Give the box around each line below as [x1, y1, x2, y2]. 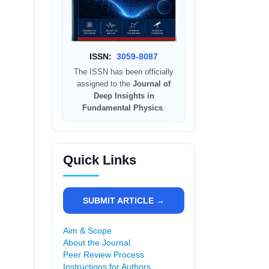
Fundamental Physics [82, 103, 163, 113]
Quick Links [63, 153, 136, 168]
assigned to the [77, 79, 133, 89]
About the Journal [63, 238, 130, 248]
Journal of [133, 79, 171, 89]
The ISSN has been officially [74, 67, 174, 77]
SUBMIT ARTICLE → [83, 196, 165, 206]
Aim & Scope [63, 226, 112, 236]
